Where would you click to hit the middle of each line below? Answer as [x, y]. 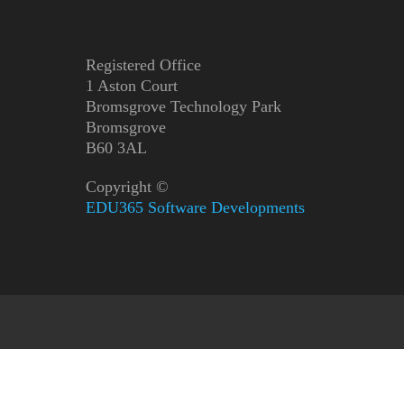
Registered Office [143, 65]
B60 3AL [116, 148]
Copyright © [127, 187]
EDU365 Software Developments [195, 207]
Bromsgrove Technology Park [184, 106]
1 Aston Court [132, 86]
